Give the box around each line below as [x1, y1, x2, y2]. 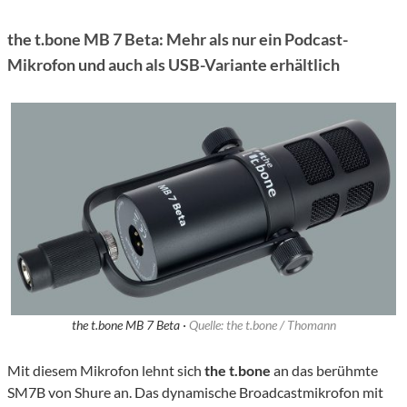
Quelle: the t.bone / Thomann [188, 317, 336, 333]
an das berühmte [271, 362, 378, 380]
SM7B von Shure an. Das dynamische [7, 383, 236, 402]
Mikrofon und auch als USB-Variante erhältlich [7, 55, 340, 75]
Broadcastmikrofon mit [239, 383, 383, 402]
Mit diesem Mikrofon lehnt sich [7, 362, 204, 380]
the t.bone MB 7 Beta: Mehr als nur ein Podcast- [7, 29, 348, 50]
